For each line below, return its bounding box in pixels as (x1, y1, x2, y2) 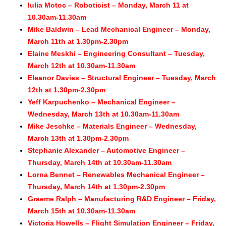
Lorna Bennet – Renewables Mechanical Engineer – (28, 171, 205, 179)
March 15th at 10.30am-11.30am (28, 207, 135, 215)
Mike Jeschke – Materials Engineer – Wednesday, (28, 122, 197, 131)
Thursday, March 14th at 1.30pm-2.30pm (28, 183, 165, 191)
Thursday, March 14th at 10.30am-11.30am (28, 158, 172, 167)
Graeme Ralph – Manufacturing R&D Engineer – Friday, (28, 195, 216, 203)
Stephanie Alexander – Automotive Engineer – (28, 146, 185, 155)
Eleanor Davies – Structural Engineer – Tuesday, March (28, 74, 216, 82)
